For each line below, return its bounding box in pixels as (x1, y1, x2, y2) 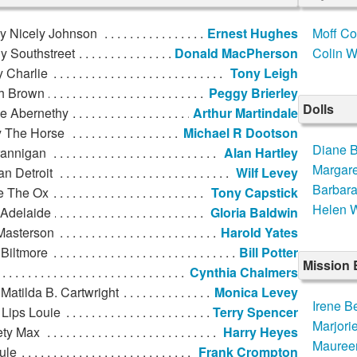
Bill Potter (239, 243, 298, 262)
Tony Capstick (211, 183, 298, 202)
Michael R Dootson (183, 124, 298, 143)
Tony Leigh (230, 64, 298, 83)
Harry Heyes (223, 323, 298, 342)
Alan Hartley (224, 143, 298, 163)
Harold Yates (221, 223, 298, 242)
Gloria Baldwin (210, 203, 298, 222)
